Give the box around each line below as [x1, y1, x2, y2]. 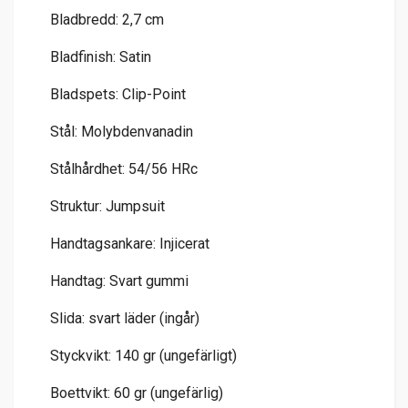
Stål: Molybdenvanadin [50, 123, 193, 141]
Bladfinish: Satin [50, 48, 151, 66]
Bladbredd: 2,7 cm [50, 11, 164, 29]
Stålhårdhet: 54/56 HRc [50, 160, 198, 178]
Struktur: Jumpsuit [50, 198, 165, 216]
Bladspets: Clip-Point [50, 86, 186, 104]
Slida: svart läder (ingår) [50, 310, 199, 328]
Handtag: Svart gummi [50, 272, 189, 291]
